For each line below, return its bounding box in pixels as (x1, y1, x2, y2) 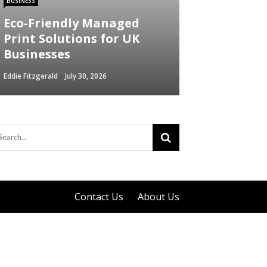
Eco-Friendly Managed (4, 15, 139, 31)
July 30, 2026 (65, 71, 107, 81)
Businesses (4, 46, 70, 62)
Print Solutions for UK (4, 30, 139, 46)
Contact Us (74, 190, 123, 203)
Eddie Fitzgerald (4, 71, 58, 81)
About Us (138, 190, 179, 203)
